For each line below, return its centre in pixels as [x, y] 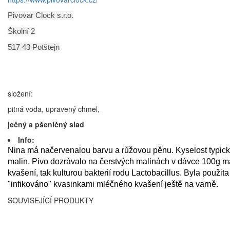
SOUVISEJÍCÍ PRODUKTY [51, 200]
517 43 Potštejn [34, 47]
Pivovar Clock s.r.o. [41, 15]
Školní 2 [21, 31]
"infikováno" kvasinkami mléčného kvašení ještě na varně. [113, 184]
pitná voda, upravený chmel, [54, 109]
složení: [20, 94]
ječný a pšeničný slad [46, 124]
